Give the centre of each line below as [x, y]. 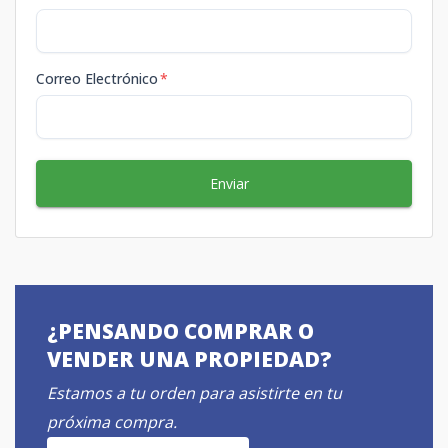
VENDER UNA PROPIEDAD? [189, 358]
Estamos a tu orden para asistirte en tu [194, 392]
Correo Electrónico [97, 78]
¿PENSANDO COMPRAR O [180, 330]
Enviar [229, 183]
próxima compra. [112, 421]
